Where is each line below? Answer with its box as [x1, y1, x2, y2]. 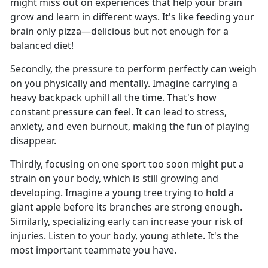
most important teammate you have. [10, 243, 176, 257]
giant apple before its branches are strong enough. [10, 200, 242, 214]
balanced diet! [10, 39, 74, 53]
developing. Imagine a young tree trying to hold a [10, 186, 234, 200]
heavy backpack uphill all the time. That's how [10, 91, 217, 105]
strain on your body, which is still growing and [10, 172, 218, 185]
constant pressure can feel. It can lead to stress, [10, 105, 227, 119]
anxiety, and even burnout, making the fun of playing [10, 120, 249, 133]
